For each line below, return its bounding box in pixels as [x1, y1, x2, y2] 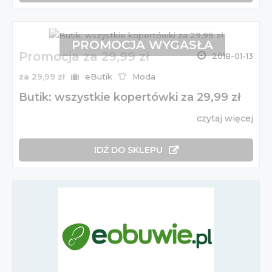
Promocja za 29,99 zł [19, 49, 149, 64]
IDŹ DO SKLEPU [93, 144, 163, 156]
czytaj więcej [197, 113, 253, 124]
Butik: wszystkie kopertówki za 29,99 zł [19, 90, 240, 104]
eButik [85, 72, 112, 82]
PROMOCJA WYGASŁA [71, 38, 213, 53]
